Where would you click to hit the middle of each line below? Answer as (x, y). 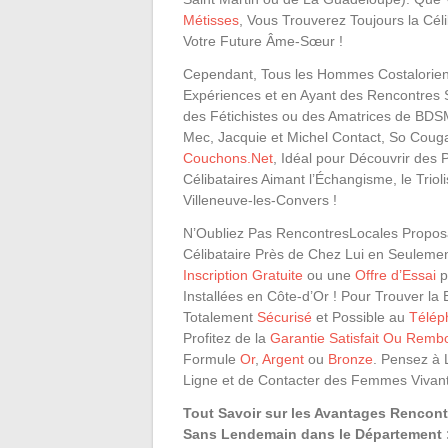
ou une (329, 275)
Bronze (350, 359)
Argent (283, 359)
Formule (211, 359)
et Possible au (360, 317)
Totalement (220, 317)
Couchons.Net (228, 158)
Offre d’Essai (395, 275)
